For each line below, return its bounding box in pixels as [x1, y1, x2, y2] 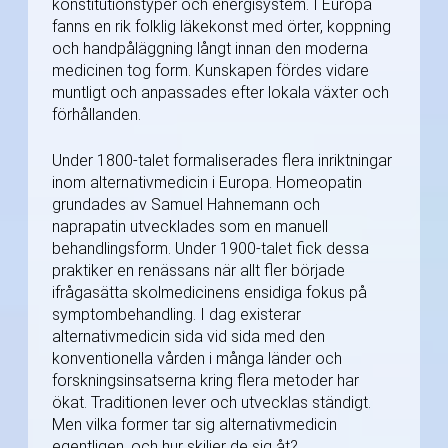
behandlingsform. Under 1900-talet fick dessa [52, 238, 369, 258]
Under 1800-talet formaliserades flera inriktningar [52, 150, 392, 170]
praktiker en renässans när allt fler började [52, 260, 345, 280]
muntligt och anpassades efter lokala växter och [52, 82, 389, 102]
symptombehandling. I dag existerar [52, 304, 301, 324]
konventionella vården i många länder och [52, 348, 342, 368]
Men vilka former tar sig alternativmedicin [52, 414, 337, 434]
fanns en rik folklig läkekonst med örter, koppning [52, 16, 391, 36]
